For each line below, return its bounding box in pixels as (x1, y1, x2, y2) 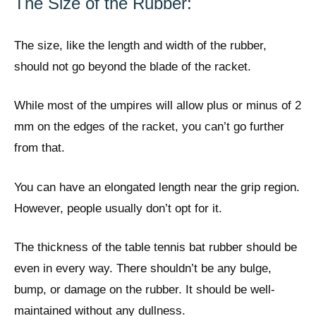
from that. (14, 141, 65, 155)
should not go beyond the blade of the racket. (14, 59, 251, 73)
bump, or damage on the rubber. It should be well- (14, 283, 275, 297)
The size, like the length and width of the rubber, (14, 38, 267, 52)
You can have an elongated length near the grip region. (14, 180, 300, 194)
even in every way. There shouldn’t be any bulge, (14, 262, 272, 276)
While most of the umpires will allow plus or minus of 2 (14, 99, 301, 113)
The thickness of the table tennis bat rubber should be (14, 241, 297, 255)
